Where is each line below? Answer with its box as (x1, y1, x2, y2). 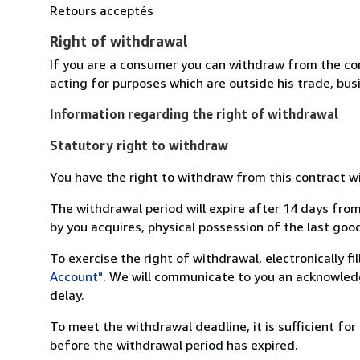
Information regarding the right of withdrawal (50, 105, 338, 122)
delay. (50, 286, 84, 303)
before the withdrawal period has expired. (50, 336, 298, 353)
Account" (50, 268, 103, 284)
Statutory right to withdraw (50, 137, 228, 153)
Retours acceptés (50, 2, 153, 18)
